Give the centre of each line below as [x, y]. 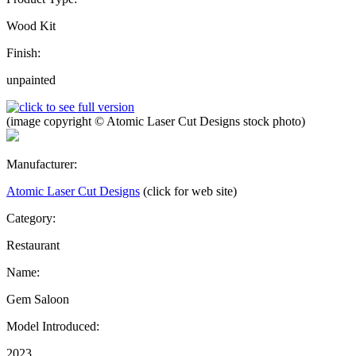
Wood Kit [31, 25]
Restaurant [33, 245]
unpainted [31, 79]
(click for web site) [190, 191]
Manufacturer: [42, 164]
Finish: [23, 52]
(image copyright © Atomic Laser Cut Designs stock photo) [156, 121]
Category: [31, 218]
